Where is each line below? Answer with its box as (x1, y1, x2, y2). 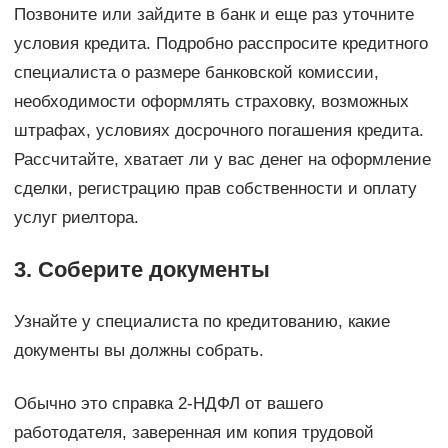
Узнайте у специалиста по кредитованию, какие (13, 312, 390, 332)
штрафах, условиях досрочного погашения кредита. (13, 121, 424, 141)
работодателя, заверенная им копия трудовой (13, 423, 374, 443)
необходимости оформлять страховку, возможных (13, 92, 409, 112)
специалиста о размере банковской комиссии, (13, 63, 379, 83)
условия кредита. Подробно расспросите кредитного (13, 34, 428, 54)
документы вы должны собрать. (13, 341, 264, 361)
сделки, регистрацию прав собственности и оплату (13, 179, 417, 199)
